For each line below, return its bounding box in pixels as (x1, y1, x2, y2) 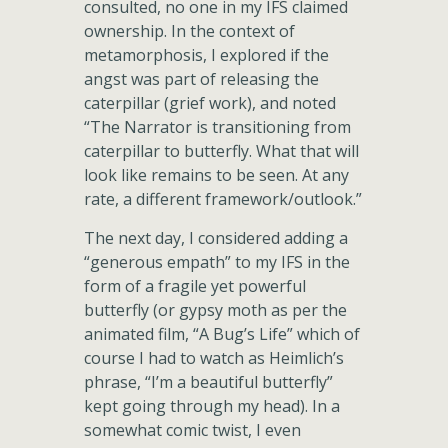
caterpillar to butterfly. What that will (84, 140, 359, 162)
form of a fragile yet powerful (84, 275, 306, 297)
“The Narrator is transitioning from (84, 116, 351, 138)
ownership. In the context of (84, 20, 295, 42)
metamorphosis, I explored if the (84, 44, 329, 66)
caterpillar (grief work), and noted (84, 92, 336, 114)
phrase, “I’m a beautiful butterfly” (84, 371, 333, 393)
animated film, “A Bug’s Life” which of (84, 323, 360, 345)
